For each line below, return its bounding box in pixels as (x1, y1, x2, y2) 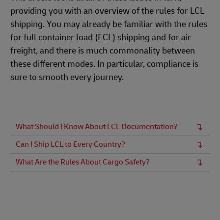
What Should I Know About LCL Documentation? (16, 122, 178, 132)
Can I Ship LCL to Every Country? (16, 139, 125, 149)
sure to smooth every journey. (10, 72, 124, 83)
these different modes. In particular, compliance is (10, 58, 198, 70)
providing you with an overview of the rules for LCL (10, 5, 204, 17)
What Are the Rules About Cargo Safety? (16, 157, 150, 167)
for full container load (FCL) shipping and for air (10, 32, 191, 43)
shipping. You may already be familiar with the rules (10, 19, 207, 30)
